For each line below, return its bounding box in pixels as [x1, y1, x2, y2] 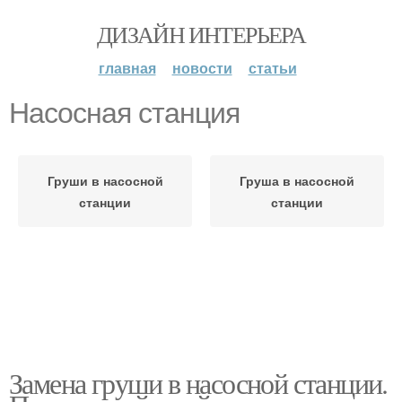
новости [171, 57, 232, 78]
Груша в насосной [240, 171, 354, 189]
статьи [248, 57, 297, 78]
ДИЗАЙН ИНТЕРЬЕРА [96, 19, 306, 49]
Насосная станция [9, 97, 240, 129]
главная [98, 57, 156, 78]
